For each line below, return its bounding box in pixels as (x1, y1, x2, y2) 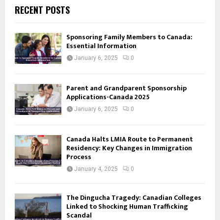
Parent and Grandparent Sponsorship (66, 82, 187, 94)
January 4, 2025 (74, 165, 118, 173)
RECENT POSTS (15, 3, 70, 16)
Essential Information (66, 40, 137, 52)
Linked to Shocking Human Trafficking (66, 201, 188, 213)
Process (66, 151, 91, 163)
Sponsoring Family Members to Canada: (66, 31, 192, 43)
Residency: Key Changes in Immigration (66, 142, 192, 154)
